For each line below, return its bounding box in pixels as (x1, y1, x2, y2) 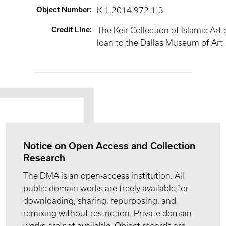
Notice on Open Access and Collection (23, 141, 196, 151)
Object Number (36, 6, 90, 14)
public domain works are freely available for (23, 184, 189, 193)
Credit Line (51, 26, 90, 34)
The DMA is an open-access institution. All (23, 171, 185, 180)
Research (23, 153, 66, 163)
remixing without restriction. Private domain (23, 209, 192, 218)
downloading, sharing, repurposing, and (23, 196, 177, 205)
